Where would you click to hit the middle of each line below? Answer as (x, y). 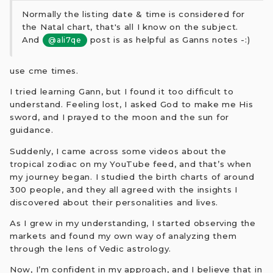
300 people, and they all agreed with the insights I (124, 189)
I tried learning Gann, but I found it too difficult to (122, 92)
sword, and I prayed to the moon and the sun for (119, 117)
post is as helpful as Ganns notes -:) (168, 40)
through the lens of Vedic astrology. (91, 248)
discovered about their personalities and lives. (114, 202)
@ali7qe (65, 40)
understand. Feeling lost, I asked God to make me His (132, 105)
